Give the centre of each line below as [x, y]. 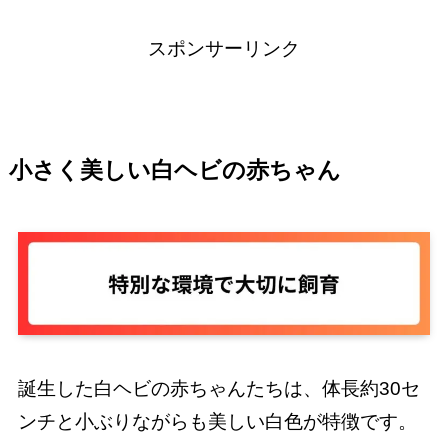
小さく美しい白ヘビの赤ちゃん [174, 171]
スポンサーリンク [224, 49]
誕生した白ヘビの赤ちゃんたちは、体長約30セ [218, 389]
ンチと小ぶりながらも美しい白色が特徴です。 [217, 422]
